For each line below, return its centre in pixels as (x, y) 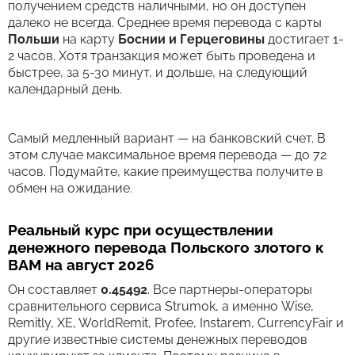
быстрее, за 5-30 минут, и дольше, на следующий (158, 73)
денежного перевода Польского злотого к (166, 247)
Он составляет (54, 290)
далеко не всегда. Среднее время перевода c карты (165, 23)
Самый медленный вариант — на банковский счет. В (167, 138)
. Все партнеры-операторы (230, 290)
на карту (89, 39)
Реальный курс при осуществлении (141, 230)
